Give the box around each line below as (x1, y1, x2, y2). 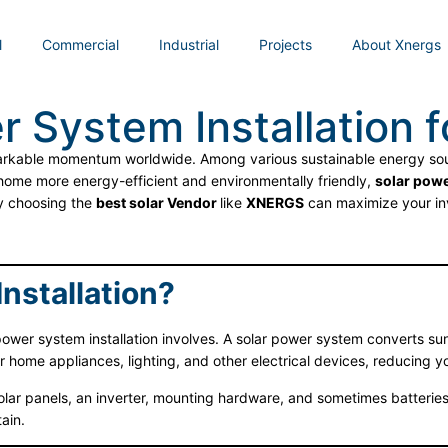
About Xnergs (352, 36, 441, 53)
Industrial (159, 36, 219, 53)
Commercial (42, 36, 119, 53)
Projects (259, 36, 312, 53)
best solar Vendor (96, 194, 220, 211)
